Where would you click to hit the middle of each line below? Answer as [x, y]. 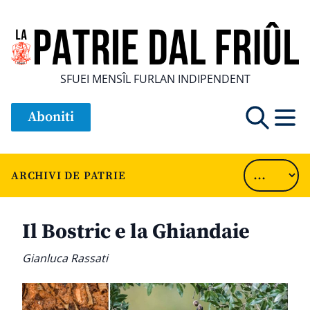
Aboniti [51, 118]
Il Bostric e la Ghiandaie [136, 232]
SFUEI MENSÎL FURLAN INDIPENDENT [155, 79]
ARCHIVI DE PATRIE [69, 175]
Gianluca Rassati [65, 258]
